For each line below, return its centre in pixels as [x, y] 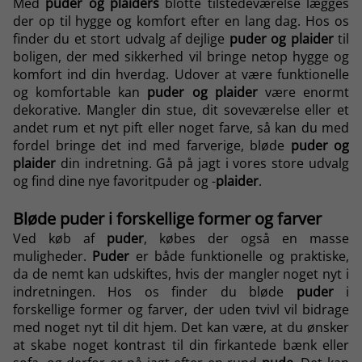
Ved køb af [60, 239]
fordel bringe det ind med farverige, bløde [152, 146]
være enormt [303, 93]
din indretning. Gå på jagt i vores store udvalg [202, 164]
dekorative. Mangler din [87, 110]
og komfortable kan [80, 93]
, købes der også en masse [246, 239]
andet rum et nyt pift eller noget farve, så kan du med [181, 128]
